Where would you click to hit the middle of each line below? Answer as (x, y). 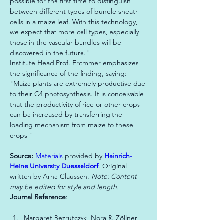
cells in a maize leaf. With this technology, (75, 22)
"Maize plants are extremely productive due (79, 83)
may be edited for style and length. (64, 187)
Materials (49, 156)
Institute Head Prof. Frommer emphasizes (75, 63)
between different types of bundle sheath (75, 11)
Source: (23, 156)
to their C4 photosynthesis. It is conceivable (78, 94)
